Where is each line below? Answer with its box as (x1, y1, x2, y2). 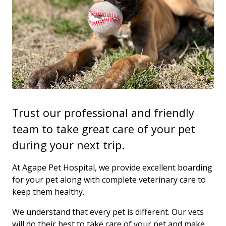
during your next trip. (12, 137, 125, 152)
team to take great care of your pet (12, 121, 195, 136)
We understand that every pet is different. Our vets (12, 206, 204, 217)
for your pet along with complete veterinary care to (12, 174, 206, 185)
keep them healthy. (12, 186, 84, 197)
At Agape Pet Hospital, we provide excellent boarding (12, 161, 212, 173)
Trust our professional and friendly (12, 105, 194, 120)
